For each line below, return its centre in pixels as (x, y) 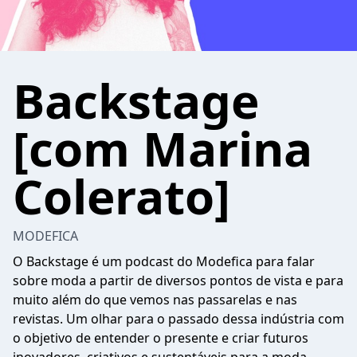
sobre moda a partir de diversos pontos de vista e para (178, 280)
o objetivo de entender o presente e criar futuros (161, 338)
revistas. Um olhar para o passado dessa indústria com (178, 319)
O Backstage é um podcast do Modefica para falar (164, 261)
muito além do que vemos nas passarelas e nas (155, 300)
